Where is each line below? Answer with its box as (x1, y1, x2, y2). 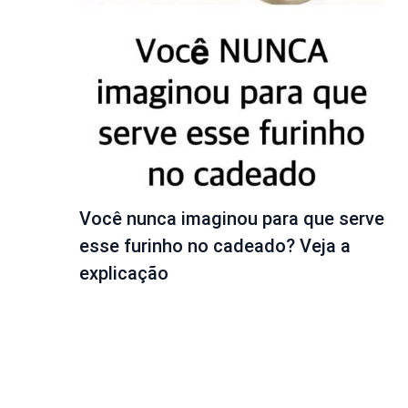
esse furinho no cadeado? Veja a (79, 235, 351, 258)
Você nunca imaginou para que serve (79, 208, 384, 230)
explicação (79, 262, 168, 285)
